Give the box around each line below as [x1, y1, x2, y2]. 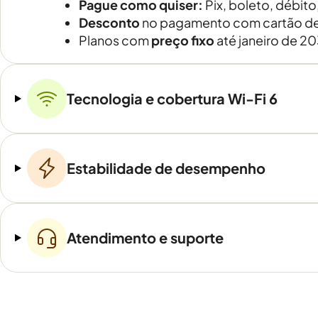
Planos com [79, 32, 151, 48]
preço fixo [151, 32, 214, 48]
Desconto [79, 14, 140, 31]
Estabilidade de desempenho [66, 159, 265, 177]
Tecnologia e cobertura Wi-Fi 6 [66, 89, 278, 107]
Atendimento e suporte [66, 229, 224, 246]
